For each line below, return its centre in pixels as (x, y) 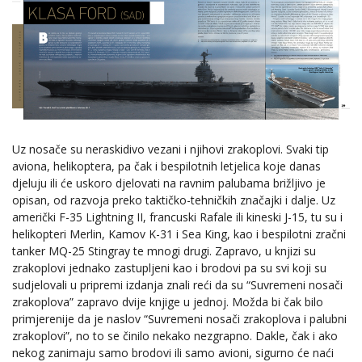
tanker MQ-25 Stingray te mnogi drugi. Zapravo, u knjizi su (164, 251)
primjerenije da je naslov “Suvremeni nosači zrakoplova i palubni (179, 319)
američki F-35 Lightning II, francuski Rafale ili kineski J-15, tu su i (177, 217)
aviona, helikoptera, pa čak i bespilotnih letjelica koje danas (166, 166)
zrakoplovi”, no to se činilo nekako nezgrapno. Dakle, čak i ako (175, 336)
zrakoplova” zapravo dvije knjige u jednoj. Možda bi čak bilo (168, 302)
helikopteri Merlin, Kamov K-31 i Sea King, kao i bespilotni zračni (179, 234)
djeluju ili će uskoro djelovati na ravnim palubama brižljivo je (169, 183)
